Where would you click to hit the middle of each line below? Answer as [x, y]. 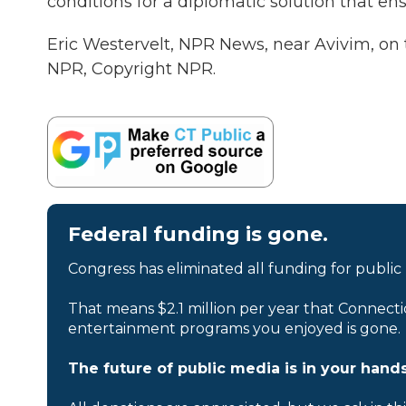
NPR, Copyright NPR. [131, 69]
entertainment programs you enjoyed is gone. [234, 328]
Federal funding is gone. [198, 234]
